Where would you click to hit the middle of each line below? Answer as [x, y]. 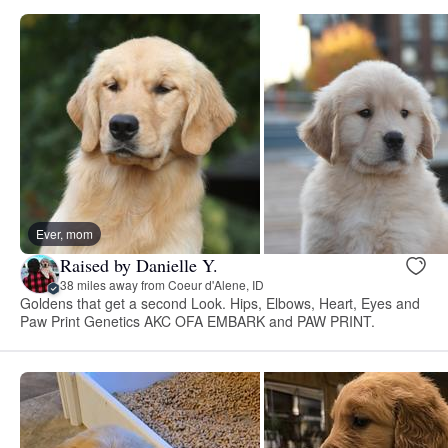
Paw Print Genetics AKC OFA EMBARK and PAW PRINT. [197, 320]
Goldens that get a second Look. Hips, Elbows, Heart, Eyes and [220, 302]
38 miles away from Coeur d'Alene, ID [162, 285]
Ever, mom [64, 233]
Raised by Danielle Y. [139, 265]
